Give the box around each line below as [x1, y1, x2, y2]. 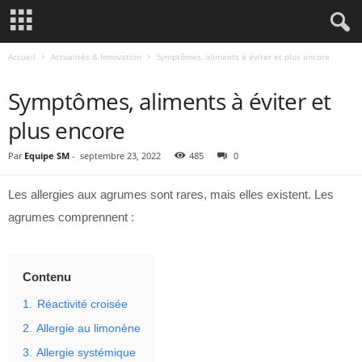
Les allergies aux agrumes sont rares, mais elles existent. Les [8, 187, 334, 201]
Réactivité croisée [37, 298, 128, 310]
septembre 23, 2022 [80, 149, 161, 162]
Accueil [8, 51, 36, 62]
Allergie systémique [36, 347, 136, 359]
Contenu [23, 270, 71, 284]
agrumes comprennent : [8, 210, 134, 224]
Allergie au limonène [36, 322, 141, 335]
